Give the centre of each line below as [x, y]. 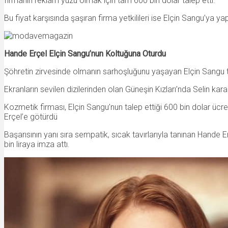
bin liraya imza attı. [37, 144]
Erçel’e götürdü [31, 117]
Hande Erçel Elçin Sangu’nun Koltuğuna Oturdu [85, 53]
